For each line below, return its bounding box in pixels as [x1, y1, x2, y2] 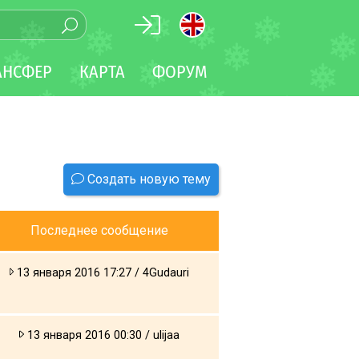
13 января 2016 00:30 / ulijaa [23, 328, 179, 342]
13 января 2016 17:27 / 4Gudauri [14, 265, 190, 280]
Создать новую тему [84, 171, 211, 187]
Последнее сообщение [30, 222, 168, 238]
